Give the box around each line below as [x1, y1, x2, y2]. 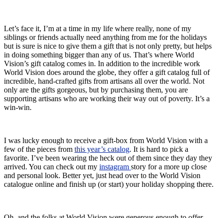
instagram [99, 163, 131, 171]
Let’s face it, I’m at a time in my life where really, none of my [4, 24, 191, 33]
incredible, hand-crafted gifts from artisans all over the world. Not [4, 77, 204, 86]
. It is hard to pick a [129, 145, 188, 154]
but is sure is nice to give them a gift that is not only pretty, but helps [4, 42, 212, 51]
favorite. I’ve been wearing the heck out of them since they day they [4, 154, 212, 163]
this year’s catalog [74, 145, 129, 154]
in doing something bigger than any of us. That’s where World [4, 51, 194, 59]
